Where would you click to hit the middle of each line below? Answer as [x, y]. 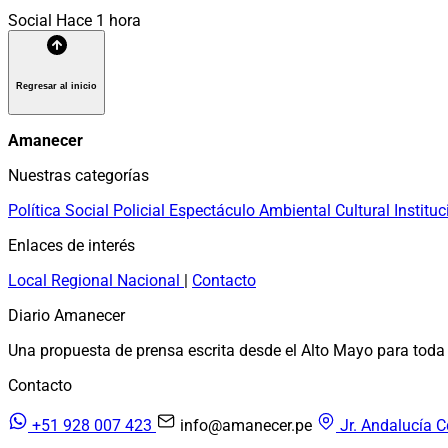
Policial [141, 210]
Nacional [150, 280]
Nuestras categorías [78, 175]
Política [36, 210]
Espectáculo [214, 210]
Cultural [364, 210]
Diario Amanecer [66, 315]
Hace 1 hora [98, 21]
